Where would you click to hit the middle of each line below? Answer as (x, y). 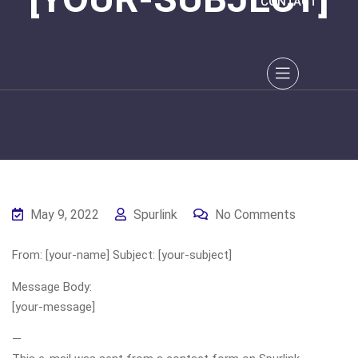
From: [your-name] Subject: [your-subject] (122, 255)
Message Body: (52, 287)
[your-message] (54, 307)
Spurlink (154, 215)
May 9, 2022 (63, 215)
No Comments (254, 215)
